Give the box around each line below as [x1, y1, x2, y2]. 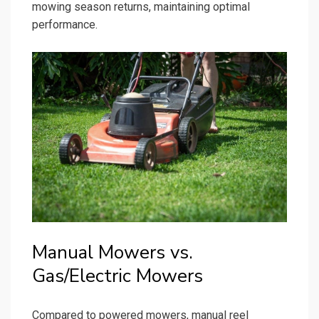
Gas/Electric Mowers [32, 263, 203, 288]
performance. [32, 18, 98, 32]
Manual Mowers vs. [32, 239, 193, 265]
